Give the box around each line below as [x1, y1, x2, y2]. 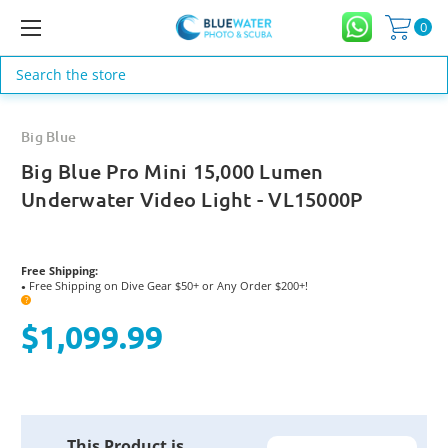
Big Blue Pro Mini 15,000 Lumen [21, 157, 324, 184]
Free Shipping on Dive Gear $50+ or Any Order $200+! [26, 277, 308, 293]
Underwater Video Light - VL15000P [21, 185, 363, 212]
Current [21, 422, 72, 441]
